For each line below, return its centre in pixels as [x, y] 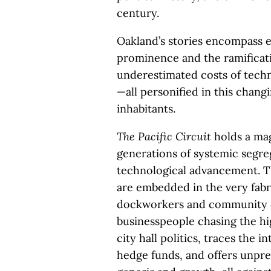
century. [138, 13]
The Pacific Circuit [164, 136]
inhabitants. [146, 109]
